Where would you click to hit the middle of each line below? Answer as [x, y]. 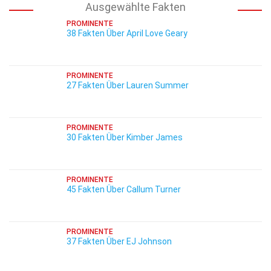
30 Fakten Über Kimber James [125, 137]
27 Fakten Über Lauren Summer [128, 85]
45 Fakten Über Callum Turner [124, 189]
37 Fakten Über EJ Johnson [119, 241]
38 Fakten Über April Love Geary [127, 33]
